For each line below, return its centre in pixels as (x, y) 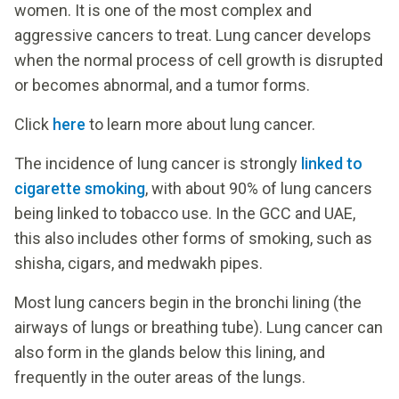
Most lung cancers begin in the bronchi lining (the (188, 302)
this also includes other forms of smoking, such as (193, 238)
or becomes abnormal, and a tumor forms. (162, 85)
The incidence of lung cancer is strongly (158, 163)
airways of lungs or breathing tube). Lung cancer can (199, 327)
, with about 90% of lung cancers (259, 188)
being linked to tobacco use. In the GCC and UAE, (185, 213)
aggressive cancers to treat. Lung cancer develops (193, 35)
